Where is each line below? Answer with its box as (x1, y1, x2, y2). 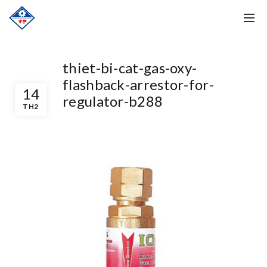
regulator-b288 (63, 92, 163, 110)
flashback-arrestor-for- (63, 76, 214, 93)
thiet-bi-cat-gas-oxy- (63, 59, 197, 76)
